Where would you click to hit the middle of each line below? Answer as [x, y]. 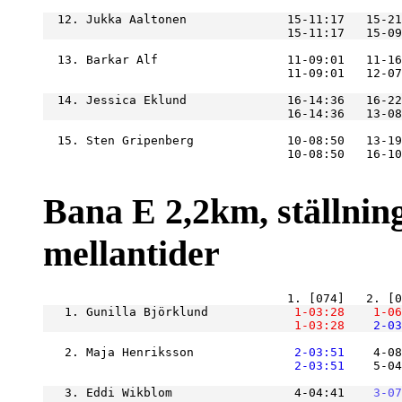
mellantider [131, 254]
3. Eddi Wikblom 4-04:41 [194, 393]
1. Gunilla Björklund [154, 312]
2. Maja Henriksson [154, 353]
